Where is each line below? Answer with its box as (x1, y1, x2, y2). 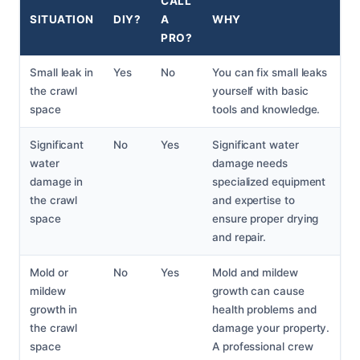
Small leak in (30, 66, 93, 80)
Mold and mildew (212, 266, 298, 280)
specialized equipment (212, 175, 326, 189)
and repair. (212, 231, 267, 244)
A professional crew (212, 340, 313, 354)
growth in (30, 303, 78, 317)
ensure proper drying (212, 212, 319, 226)
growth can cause (212, 284, 305, 298)
